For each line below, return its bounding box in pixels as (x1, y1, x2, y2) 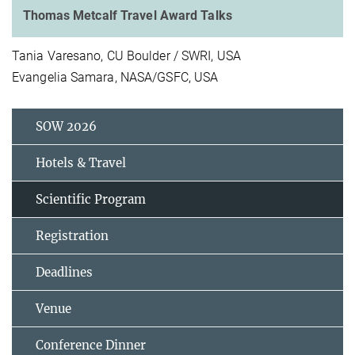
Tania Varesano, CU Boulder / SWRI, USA (12, 48, 241, 63)
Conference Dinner (36, 337, 146, 353)
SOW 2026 (36, 118, 97, 134)
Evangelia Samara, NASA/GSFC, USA (12, 69, 219, 85)
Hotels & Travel (36, 155, 126, 170)
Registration (36, 227, 109, 243)
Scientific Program (36, 191, 146, 207)
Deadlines (36, 264, 93, 280)
